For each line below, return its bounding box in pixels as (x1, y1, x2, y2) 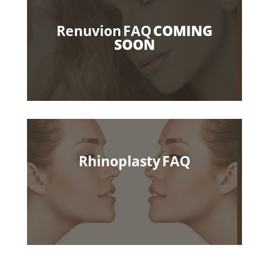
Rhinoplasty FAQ (79, 151, 190, 171)
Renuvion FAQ (56, 21, 151, 41)
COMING (153, 21, 213, 41)
